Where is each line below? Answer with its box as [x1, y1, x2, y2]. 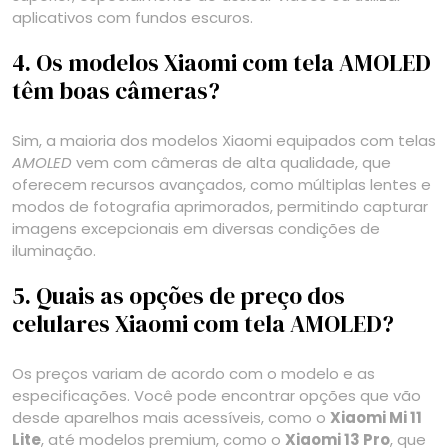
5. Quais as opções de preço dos [12, 279, 345, 312]
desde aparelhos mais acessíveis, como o [12, 406, 330, 428]
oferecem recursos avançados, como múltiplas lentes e [12, 173, 431, 195]
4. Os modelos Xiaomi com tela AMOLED [12, 46, 431, 79]
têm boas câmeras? [12, 74, 220, 107]
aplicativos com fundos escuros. [12, 6, 253, 28]
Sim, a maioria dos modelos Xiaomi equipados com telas [12, 129, 436, 151]
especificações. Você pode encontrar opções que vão [12, 384, 421, 406]
